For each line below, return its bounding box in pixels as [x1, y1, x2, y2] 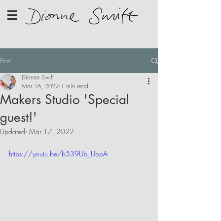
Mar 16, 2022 [22, 82, 59, 90]
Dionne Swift [22, 73, 54, 81]
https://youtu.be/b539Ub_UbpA [9, 149, 108, 158]
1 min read [61, 82, 88, 90]
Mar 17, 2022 [29, 127, 74, 136]
